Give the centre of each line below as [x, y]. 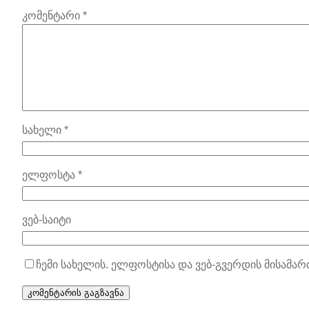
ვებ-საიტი [47, 219]
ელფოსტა [50, 175]
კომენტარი [52, 15]
